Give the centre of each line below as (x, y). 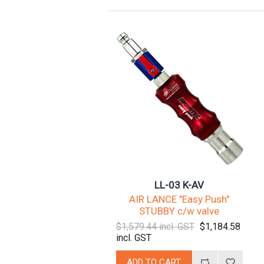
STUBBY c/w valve (179, 211)
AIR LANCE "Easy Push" (179, 199)
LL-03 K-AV (179, 185)
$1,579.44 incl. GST (155, 226)
